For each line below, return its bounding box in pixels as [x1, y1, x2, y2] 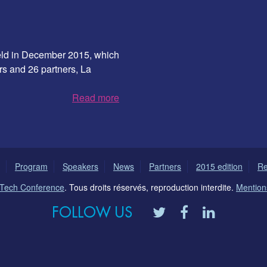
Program [15, 160, 48, 172]
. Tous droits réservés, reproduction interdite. [64, 181, 236, 193]
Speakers [63, 160, 98, 172]
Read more [72, 90, 119, 104]
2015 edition [196, 160, 243, 172]
